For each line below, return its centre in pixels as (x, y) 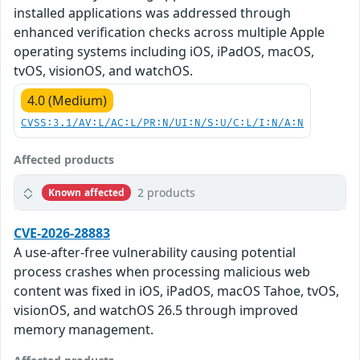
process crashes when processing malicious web (162, 272)
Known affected (86, 192)
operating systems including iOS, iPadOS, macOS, (164, 52)
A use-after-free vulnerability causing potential (155, 253)
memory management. (84, 330)
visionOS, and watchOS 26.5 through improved (156, 311)
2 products (167, 193)
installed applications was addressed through (152, 13)
